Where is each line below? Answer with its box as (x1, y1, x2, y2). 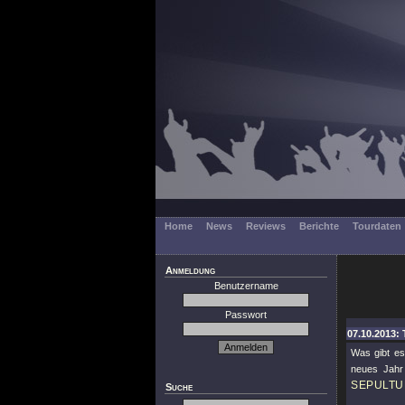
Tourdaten (353, 221, 401, 231)
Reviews (246, 221, 286, 231)
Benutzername (213, 280, 278, 291)
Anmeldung (165, 265, 215, 276)
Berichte (299, 221, 339, 231)
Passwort (225, 309, 267, 320)
